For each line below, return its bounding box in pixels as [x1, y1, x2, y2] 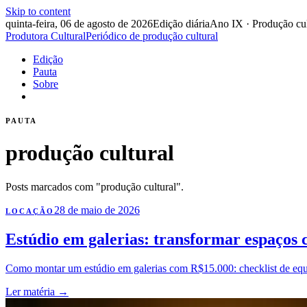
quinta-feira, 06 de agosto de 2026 [5, 18, 153, 29]
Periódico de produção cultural [86, 30, 218, 42]
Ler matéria [5, 285, 58, 297]
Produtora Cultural [5, 30, 86, 42]
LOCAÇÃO [5, 206, 54, 215]
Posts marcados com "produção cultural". [5, 180, 184, 193]
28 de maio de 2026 [53, 204, 140, 216]
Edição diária [153, 18, 210, 29]
